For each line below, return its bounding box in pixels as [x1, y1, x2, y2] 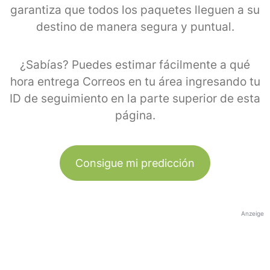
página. [115, 108, 155, 122]
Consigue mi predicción [75, 156, 195, 169]
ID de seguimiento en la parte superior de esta [10, 91, 260, 105]
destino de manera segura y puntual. [36, 19, 234, 34]
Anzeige [241, 209, 264, 217]
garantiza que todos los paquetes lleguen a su [10, 2, 260, 17]
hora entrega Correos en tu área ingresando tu [10, 74, 260, 89]
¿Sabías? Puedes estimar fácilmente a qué [20, 57, 250, 72]
